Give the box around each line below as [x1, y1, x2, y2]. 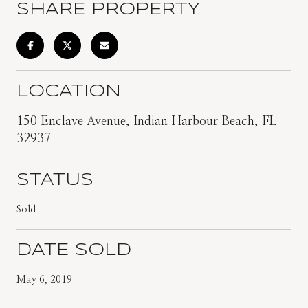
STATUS [16, 172, 93, 188]
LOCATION [16, 83, 121, 100]
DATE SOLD [16, 242, 131, 258]
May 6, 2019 [16, 274, 72, 285]
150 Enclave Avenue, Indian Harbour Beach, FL [16, 115, 276, 128]
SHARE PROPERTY [16, 1, 200, 18]
